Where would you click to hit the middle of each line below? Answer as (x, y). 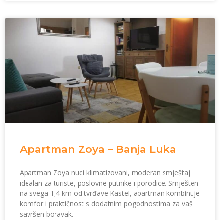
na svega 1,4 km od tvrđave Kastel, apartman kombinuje (110, 193)
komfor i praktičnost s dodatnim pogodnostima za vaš (106, 204)
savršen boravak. (46, 214)
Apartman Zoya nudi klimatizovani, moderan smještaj (105, 173)
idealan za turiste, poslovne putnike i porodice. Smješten (109, 183)
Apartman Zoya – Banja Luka (98, 149)
